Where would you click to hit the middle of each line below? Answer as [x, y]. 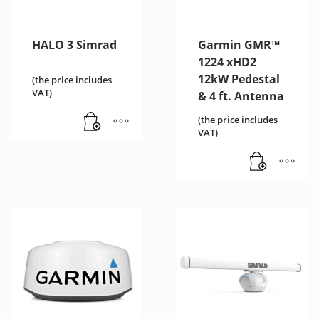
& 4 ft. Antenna [241, 96]
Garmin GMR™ [239, 45]
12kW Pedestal [239, 79]
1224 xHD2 [227, 62]
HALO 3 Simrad [74, 45]
